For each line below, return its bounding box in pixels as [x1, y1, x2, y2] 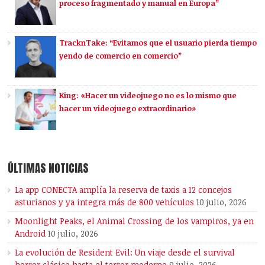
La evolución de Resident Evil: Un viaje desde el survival [15, 247, 235, 258]
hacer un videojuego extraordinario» [59, 103, 196, 114]
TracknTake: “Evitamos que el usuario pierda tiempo [59, 37, 257, 49]
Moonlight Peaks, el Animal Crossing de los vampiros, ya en [15, 215, 254, 227]
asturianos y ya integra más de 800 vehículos [15, 196, 195, 208]
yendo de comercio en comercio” [59, 50, 182, 62]
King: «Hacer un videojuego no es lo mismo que [59, 90, 237, 101]
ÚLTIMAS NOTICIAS [8, 160, 89, 177]
